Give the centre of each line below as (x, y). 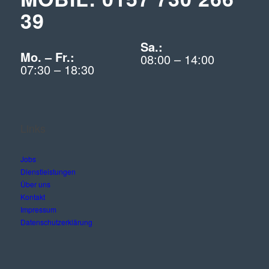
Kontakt (32, 196)
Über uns (35, 184)
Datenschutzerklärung (56, 222)
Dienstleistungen (48, 171)
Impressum (38, 209)
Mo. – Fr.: (47, 56)
